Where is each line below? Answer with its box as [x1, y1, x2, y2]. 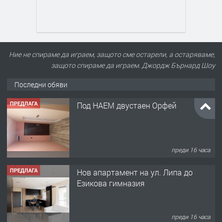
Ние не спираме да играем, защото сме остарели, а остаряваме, [9, 49, 215, 59]
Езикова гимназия [77, 178, 145, 189]
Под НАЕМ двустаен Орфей [77, 100, 176, 111]
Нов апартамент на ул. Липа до [77, 167, 193, 178]
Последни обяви [14, 79, 67, 89]
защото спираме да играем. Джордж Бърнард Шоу [51, 60, 215, 70]
